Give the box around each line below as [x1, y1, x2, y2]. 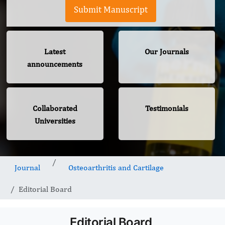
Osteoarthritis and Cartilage [68, 163, 164, 173]
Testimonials [145, 103, 188, 114]
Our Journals [144, 47, 189, 57]
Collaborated [32, 103, 77, 114]
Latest [44, 47, 66, 57]
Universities [34, 116, 75, 126]
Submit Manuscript [74, 4, 148, 15]
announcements [27, 59, 83, 69]
